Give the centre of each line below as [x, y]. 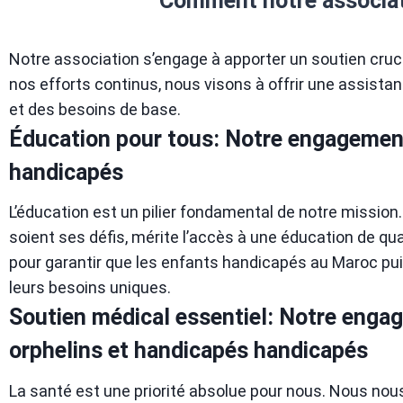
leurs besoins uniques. [90, 287]
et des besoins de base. [95, 109]
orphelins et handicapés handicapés [188, 350]
